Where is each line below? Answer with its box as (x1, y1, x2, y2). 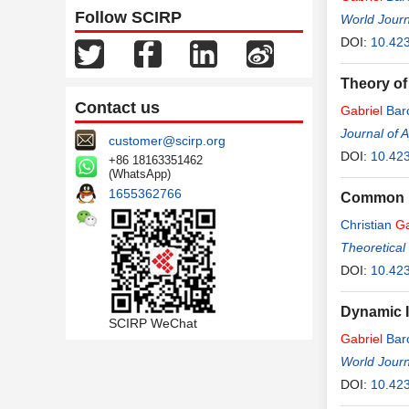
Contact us (75, 99, 160, 117)
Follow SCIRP (75, 8, 182, 26)
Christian (341, 217, 395, 232)
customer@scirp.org (109, 133, 225, 148)
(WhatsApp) (109, 167, 171, 181)
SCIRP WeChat (109, 316, 197, 330)
